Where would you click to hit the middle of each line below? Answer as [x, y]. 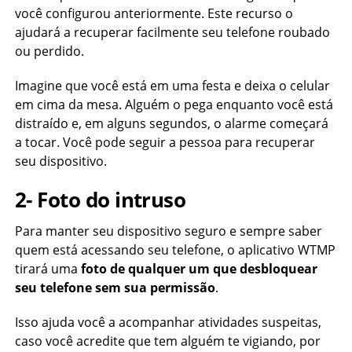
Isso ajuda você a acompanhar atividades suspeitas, [168, 322]
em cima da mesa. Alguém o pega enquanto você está [174, 104]
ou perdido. [49, 51]
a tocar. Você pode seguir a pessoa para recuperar [165, 142]
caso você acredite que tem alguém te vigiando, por [167, 341]
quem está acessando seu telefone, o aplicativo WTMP [175, 250]
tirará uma [48, 269]
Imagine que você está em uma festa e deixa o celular [172, 86]
